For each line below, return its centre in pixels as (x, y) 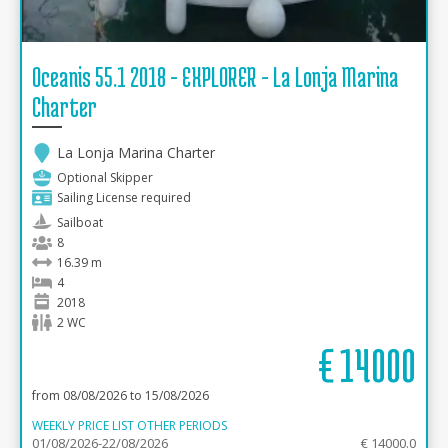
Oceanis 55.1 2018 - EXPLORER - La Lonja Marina (215, 77)
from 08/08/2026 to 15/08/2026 (120, 395)
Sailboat (80, 222)
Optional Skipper (105, 177)
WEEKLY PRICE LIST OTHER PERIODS (129, 425)
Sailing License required (124, 197)
